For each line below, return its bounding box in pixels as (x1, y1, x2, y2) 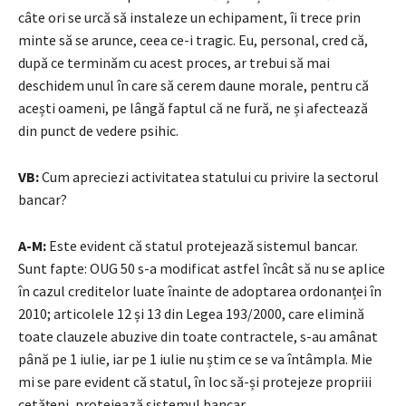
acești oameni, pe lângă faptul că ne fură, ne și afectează (18, 98, 368, 117)
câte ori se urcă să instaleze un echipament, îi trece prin (18, 7, 361, 26)
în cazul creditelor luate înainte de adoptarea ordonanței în (18, 281, 382, 300)
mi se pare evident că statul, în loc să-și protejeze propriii (18, 372, 372, 391)
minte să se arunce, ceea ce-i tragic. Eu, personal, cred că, (18, 30, 368, 49)
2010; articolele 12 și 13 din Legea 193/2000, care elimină (18, 304, 364, 323)
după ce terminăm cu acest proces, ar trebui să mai (18, 53, 330, 72)
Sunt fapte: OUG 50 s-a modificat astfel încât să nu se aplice (18, 258, 385, 277)
